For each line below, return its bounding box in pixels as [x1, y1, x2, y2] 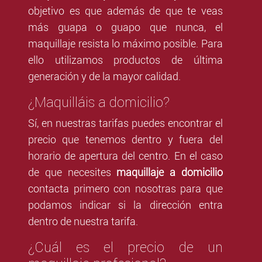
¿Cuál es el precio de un [28, 239, 223, 256]
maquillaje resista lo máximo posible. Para [28, 37, 223, 50]
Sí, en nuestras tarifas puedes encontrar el [28, 117, 223, 130]
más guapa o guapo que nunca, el [28, 21, 223, 34]
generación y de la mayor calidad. [28, 70, 181, 83]
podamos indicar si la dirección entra [28, 199, 223, 212]
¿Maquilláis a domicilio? [28, 94, 170, 111]
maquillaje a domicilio [111, 166, 223, 179]
